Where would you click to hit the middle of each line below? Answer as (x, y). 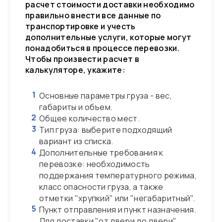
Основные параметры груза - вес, (106, 96)
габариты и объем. (76, 107)
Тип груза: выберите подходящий (106, 130)
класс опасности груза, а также (101, 187)
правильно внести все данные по (93, 15)
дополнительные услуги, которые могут (109, 37)
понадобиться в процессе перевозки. (102, 48)
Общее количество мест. (90, 118)
